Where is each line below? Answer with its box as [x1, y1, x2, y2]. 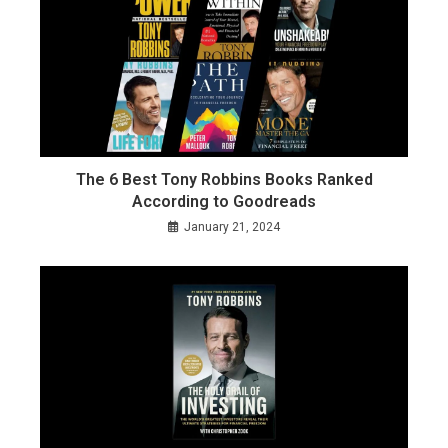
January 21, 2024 [184, 219, 280, 234]
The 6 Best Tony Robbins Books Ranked [75, 169, 373, 189]
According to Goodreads [132, 191, 316, 211]
